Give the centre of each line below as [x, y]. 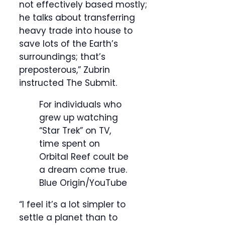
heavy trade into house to [76, 31]
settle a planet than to [68, 218]
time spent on [70, 144]
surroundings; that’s [62, 57]
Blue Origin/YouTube [83, 183]
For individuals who [80, 105]
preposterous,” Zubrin [65, 70]
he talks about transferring [77, 18]
